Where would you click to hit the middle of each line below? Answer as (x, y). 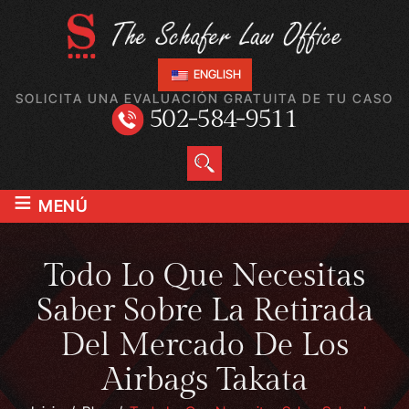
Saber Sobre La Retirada (204, 310)
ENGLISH (215, 74)
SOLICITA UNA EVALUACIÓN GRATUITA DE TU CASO (204, 98)
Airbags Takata (204, 380)
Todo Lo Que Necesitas (204, 276)
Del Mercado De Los (204, 345)
